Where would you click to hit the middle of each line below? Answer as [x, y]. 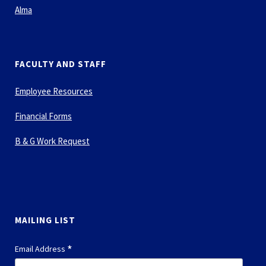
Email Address [41, 249]
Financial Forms [43, 116]
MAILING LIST [45, 220]
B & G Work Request [52, 141]
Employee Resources [54, 91]
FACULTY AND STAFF [61, 64]
